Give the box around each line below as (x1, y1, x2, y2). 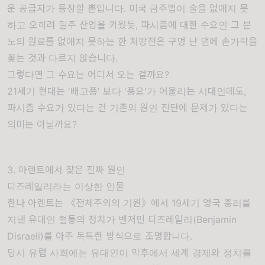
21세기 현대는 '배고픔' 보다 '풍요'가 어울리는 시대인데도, (7, 85, 246, 97)
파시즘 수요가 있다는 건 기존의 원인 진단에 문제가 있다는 (7, 102, 248, 114)
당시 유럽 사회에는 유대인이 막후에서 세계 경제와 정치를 (7, 247, 251, 258)
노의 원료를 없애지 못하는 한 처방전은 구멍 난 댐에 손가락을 (7, 35, 257, 47)
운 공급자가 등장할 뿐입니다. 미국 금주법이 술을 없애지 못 (7, 2, 248, 14)
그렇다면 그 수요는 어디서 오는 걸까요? (7, 69, 169, 80)
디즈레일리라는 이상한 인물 (7, 180, 124, 192)
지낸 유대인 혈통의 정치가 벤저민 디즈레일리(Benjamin (7, 214, 237, 225)
